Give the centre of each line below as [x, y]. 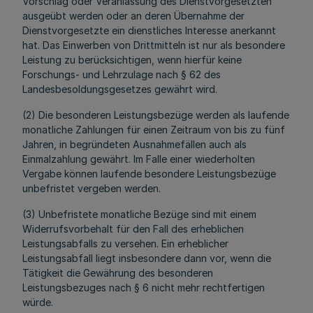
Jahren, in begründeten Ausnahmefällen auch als [134, 144]
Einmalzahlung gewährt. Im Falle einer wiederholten [139, 159]
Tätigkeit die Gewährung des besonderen [118, 273]
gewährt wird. [186, 89]
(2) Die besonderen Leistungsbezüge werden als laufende [156, 115]
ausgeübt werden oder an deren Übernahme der [133, 16]
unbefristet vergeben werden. [92, 188]
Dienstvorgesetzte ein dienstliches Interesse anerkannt [149, 30]
